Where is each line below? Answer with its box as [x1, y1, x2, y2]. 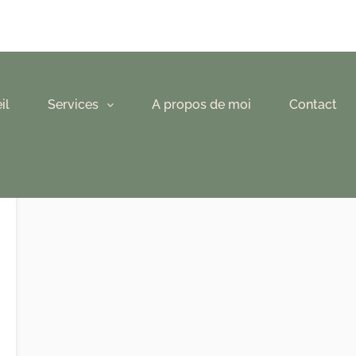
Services [48, 96, 99, 112]
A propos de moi [152, 96, 251, 112]
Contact [289, 96, 337, 112]
